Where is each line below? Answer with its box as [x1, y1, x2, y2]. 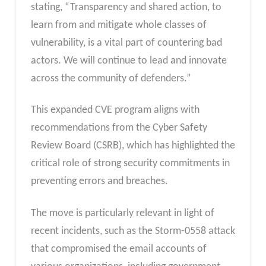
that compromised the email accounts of [30, 243, 207, 255]
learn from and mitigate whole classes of [30, 19, 207, 31]
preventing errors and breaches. [30, 176, 168, 188]
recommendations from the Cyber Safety [30, 122, 207, 134]
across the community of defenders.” [30, 72, 191, 84]
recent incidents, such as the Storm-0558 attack [30, 226, 235, 237]
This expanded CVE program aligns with [30, 104, 199, 116]
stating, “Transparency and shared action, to [30, 1, 221, 13]
